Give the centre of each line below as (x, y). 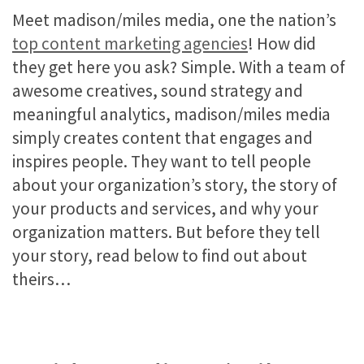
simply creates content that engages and (162, 137)
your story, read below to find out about (160, 255)
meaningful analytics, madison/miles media (171, 114)
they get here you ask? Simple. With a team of (179, 67)
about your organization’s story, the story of (175, 184)
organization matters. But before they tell (166, 232)
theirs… (41, 279)
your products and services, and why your (165, 208)
